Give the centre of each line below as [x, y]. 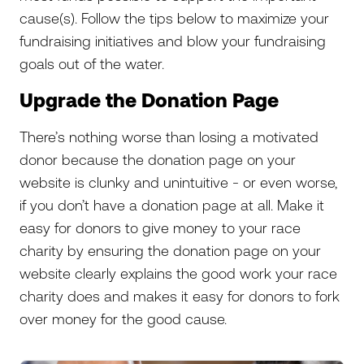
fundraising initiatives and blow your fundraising [173, 41]
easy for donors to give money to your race [160, 227]
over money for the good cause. [127, 318]
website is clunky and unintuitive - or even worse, [178, 182]
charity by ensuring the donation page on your [170, 250]
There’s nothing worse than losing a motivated [169, 136]
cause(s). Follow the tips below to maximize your [174, 18]
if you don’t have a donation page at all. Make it [172, 205]
